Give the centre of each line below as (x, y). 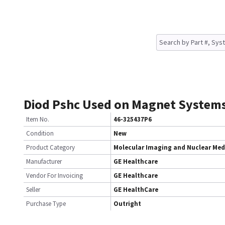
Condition (40, 133)
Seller (33, 190)
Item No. (38, 119)
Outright (127, 204)
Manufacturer (44, 161)
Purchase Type (46, 204)
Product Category (50, 147)
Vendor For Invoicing (54, 176)
